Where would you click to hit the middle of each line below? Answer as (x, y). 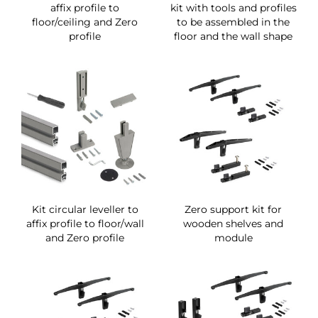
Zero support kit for (233, 209)
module (233, 237)
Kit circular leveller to (85, 209)
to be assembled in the (233, 22)
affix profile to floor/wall (85, 223)
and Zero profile (85, 237)
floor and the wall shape (233, 36)
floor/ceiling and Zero (85, 22)
